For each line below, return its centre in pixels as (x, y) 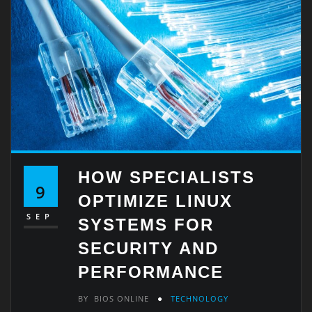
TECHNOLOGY (200, 298)
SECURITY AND (149, 249)
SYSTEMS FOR (146, 225)
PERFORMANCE (151, 272)
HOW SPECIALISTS (167, 178)
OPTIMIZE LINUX (156, 201)
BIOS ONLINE (122, 298)
